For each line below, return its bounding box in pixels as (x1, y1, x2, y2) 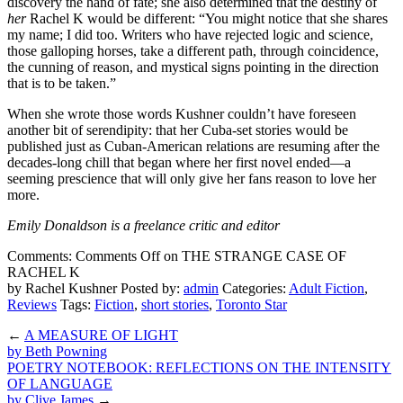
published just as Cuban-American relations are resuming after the (7, 139, 380, 155)
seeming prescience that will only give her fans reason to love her (7, 171, 376, 187)
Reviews (7, 297, 57, 313)
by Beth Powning (7, 344, 107, 360)
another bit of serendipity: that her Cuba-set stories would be (7, 122, 348, 139)
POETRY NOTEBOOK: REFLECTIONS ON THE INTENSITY (7, 360, 391, 376)
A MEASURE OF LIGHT (24, 327, 178, 344)
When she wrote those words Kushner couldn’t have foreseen (7, 106, 356, 122)
